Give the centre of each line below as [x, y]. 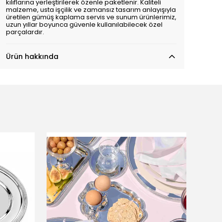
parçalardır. [25, 32]
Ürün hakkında [32, 56]
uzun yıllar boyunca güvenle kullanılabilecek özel [84, 25]
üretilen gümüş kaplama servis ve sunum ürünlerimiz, [91, 17]
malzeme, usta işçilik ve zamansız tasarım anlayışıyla [91, 10]
